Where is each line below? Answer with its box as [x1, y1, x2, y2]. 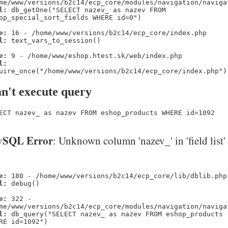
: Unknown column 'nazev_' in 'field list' [53, 133, 225, 148]
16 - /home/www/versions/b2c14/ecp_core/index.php [7, 29, 207, 37]
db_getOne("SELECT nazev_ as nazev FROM [7, 6, 166, 14]
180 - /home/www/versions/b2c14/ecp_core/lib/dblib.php [7, 172, 227, 180]
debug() [7, 180, 40, 188]
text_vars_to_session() [7, 37, 101, 45]
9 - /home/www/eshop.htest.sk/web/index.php [7, 52, 182, 60]
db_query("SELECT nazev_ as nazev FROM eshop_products [7, 210, 223, 218]
